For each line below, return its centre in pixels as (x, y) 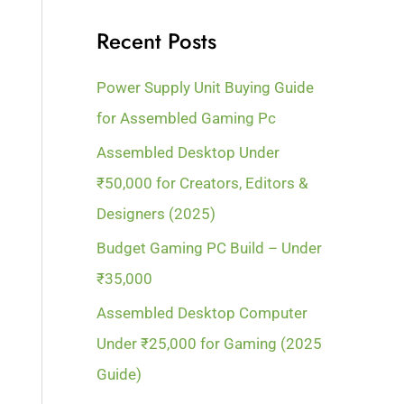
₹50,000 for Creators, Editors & (203, 183)
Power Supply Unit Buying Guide (206, 87)
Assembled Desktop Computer (202, 313)
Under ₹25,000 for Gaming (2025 (210, 344)
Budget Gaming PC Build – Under (210, 248)
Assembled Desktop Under (188, 152)
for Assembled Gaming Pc (187, 118)
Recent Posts (157, 41)
